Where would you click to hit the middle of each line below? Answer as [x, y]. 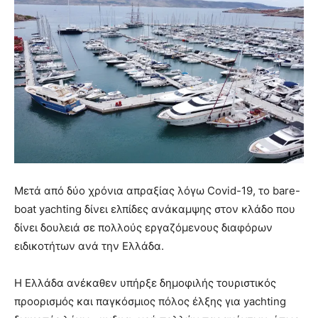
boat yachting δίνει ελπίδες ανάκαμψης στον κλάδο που [155, 209]
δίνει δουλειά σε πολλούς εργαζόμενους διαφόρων [143, 227]
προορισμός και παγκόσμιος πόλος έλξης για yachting [150, 301]
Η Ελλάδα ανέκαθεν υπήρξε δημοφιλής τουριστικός [145, 283]
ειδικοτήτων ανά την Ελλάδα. [89, 246]
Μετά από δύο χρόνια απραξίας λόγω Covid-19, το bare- [157, 190]
